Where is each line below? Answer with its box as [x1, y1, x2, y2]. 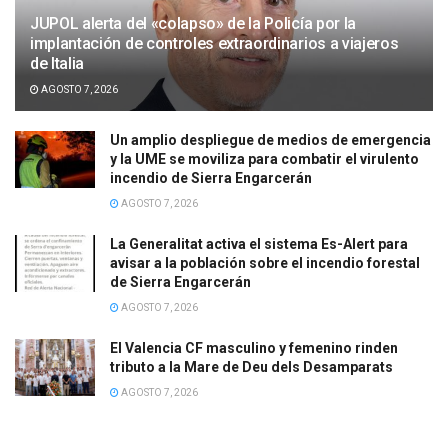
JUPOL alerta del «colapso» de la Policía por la [30, 14, 356, 34]
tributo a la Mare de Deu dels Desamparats [110, 359, 393, 376]
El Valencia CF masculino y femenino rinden [110, 340, 398, 357]
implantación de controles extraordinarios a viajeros [30, 34, 399, 54]
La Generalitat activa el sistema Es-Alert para [110, 236, 408, 253]
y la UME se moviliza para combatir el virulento [110, 151, 419, 168]
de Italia [30, 54, 85, 74]
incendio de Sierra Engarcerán [110, 170, 312, 187]
